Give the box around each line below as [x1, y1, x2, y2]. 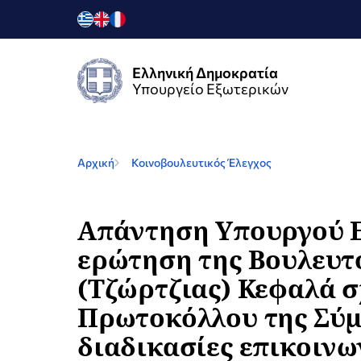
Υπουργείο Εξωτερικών [132, 80, 288, 98]
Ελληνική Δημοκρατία [132, 64, 278, 81]
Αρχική [77, 156, 114, 169]
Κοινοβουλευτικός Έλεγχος [131, 156, 272, 169]
